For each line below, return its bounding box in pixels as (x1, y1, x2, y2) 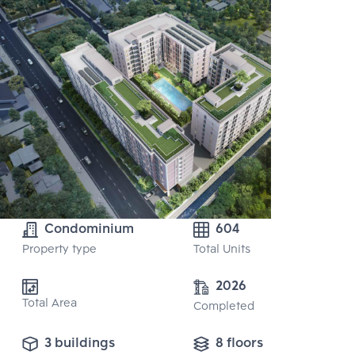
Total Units (193, 241, 250, 260)
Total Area (22, 295, 77, 314)
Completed (193, 298, 254, 317)
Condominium (44, 219, 134, 241)
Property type (22, 241, 97, 260)
